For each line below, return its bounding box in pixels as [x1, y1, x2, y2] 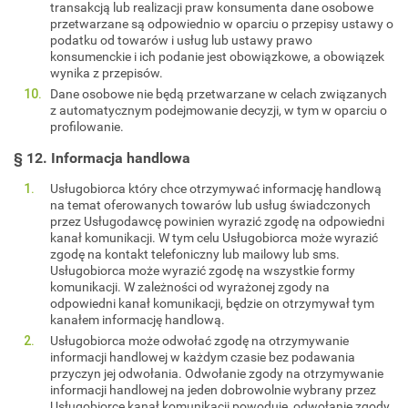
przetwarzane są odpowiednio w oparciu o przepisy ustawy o [50, 15, 393, 32]
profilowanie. [50, 117, 124, 135]
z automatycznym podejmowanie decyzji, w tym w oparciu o [50, 101, 387, 118]
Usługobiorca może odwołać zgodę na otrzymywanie [50, 331, 349, 349]
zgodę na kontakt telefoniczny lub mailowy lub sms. [50, 245, 340, 262]
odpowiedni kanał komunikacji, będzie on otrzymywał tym [50, 294, 374, 311]
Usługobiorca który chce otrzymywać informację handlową [50, 179, 382, 197]
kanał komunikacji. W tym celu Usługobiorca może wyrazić [50, 229, 378, 246]
